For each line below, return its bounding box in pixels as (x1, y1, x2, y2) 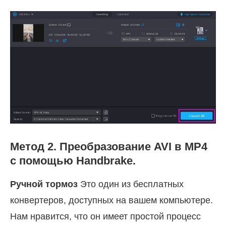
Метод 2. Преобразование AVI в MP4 (10, 140, 207, 153)
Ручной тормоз (10, 179, 78, 189)
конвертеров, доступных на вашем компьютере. (10, 195, 213, 205)
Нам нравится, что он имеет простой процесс (10, 211, 201, 221)
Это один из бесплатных (78, 179, 184, 189)
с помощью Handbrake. (10, 154, 136, 167)
